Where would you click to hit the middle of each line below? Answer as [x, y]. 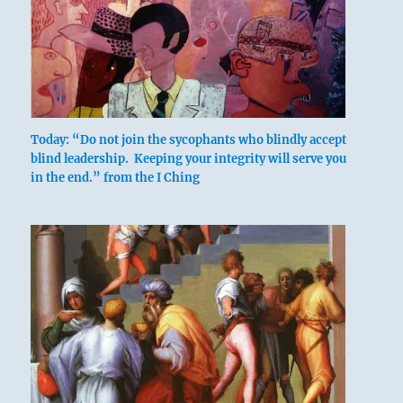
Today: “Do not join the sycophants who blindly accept [189, 140]
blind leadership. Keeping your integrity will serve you [189, 159]
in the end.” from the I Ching [116, 178]
